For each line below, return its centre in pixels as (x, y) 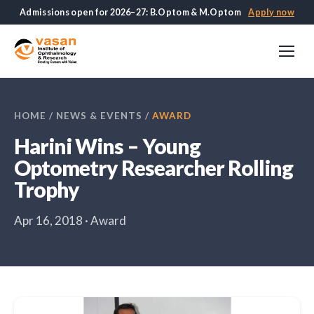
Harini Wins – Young (107, 146)
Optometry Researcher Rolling (153, 168)
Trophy (47, 189)
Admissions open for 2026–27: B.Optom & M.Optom (131, 12)
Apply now (271, 12)
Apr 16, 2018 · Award (70, 220)
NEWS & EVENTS (99, 116)
